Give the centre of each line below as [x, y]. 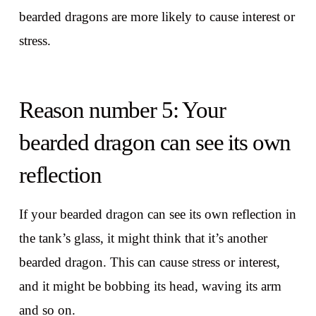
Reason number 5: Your [122, 110]
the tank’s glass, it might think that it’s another [143, 238]
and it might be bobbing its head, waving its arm [150, 286]
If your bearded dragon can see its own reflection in [157, 214]
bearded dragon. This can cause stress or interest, [149, 262]
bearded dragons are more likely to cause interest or [157, 17]
